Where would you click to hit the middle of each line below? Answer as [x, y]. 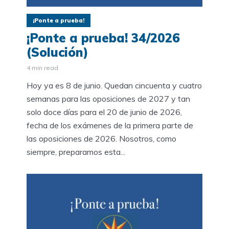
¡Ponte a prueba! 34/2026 [103, 38]
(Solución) [58, 52]
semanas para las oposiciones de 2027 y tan [108, 99]
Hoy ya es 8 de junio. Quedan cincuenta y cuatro [114, 86]
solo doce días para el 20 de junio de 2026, [104, 112]
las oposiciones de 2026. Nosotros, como [101, 139]
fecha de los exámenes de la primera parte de [110, 125]
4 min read [42, 68]
